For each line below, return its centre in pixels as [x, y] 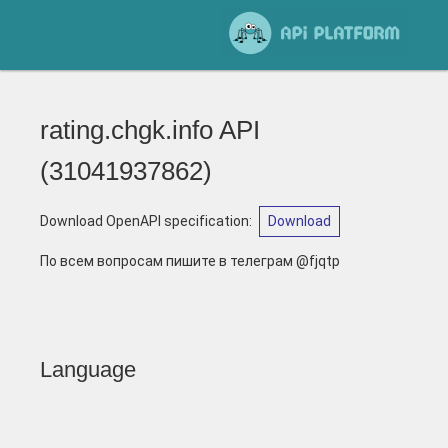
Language [88, 369]
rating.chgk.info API [150, 130]
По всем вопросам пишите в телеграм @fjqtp [190, 261]
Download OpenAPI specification [144, 221]
